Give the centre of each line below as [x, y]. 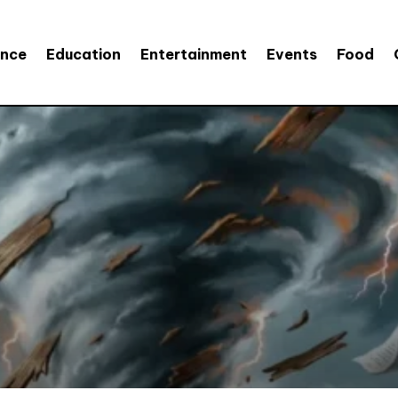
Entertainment [193, 54]
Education [83, 54]
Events [291, 54]
